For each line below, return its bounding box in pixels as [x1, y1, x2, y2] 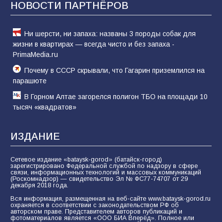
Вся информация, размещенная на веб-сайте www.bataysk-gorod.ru [10, 195, 211, 202]
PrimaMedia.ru [13, 50, 58, 58]
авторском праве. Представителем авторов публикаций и [10, 208, 182, 215]
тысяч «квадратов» [13, 103, 76, 111]
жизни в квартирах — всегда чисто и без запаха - [13, 40, 174, 48]
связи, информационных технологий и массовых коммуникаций [10, 168, 201, 176]
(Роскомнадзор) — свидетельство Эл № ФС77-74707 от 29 [10, 175, 188, 182]
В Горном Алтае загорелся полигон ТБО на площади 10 [24, 92, 208, 101]
